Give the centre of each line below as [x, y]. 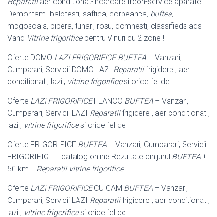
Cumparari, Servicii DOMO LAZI [60, 69]
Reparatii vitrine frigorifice [80, 169]
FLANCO [108, 101]
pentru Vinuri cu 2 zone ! [123, 38]
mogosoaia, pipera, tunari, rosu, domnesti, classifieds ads [104, 26]
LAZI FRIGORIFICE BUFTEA [100, 57]
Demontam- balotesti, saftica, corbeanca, [79, 14]
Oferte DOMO [31, 57]
